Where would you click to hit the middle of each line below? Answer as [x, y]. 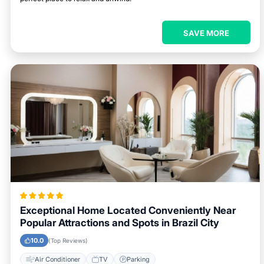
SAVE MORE [206, 33]
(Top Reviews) [68, 240]
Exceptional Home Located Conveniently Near [128, 210]
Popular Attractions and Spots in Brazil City [120, 223]
